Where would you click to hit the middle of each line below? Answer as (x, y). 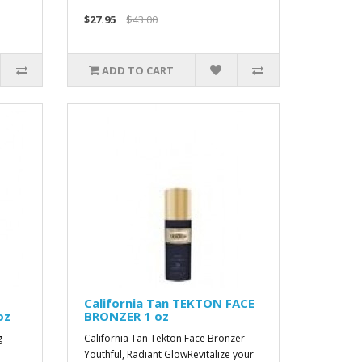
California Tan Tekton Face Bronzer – (168, 338)
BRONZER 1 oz (127, 316)
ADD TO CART (138, 70)
